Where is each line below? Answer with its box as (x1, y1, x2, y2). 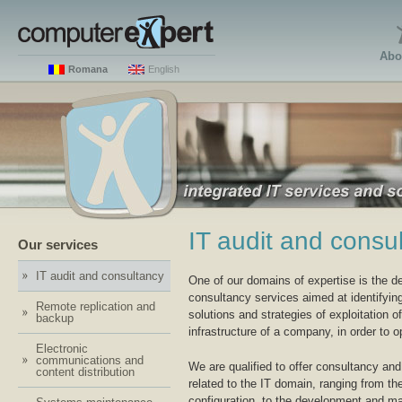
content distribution (36, 365, 135, 379)
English (148, 64, 179, 74)
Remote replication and (36, 300, 155, 313)
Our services (18, 237, 98, 252)
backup (36, 311, 74, 325)
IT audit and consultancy (36, 269, 164, 283)
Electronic (36, 342, 88, 355)
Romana (68, 64, 108, 74)
